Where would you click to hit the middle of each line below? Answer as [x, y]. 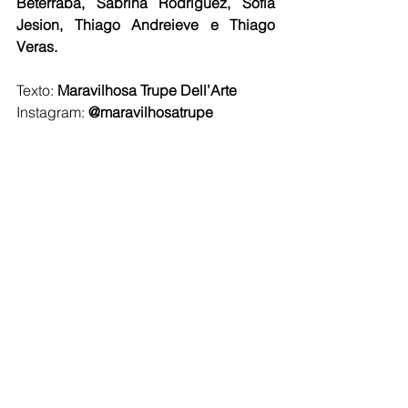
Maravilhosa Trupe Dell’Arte [147, 90]
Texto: [37, 90]
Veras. [37, 46]
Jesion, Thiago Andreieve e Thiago [146, 24]
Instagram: [51, 112]
